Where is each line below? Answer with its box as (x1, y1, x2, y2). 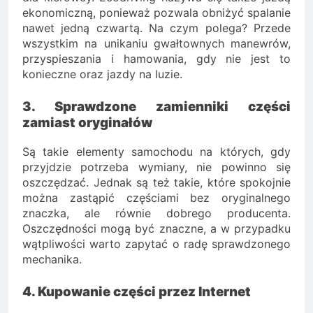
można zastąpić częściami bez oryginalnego (22, 190, 291, 205)
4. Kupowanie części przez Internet (22, 283, 251, 300)
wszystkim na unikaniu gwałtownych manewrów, (22, 36, 291, 50)
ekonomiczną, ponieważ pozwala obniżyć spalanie (22, 5, 291, 20)
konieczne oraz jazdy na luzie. (22, 66, 182, 81)
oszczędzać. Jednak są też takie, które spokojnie (22, 175, 291, 189)
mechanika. (22, 252, 82, 266)
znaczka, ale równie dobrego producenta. (22, 205, 291, 220)
